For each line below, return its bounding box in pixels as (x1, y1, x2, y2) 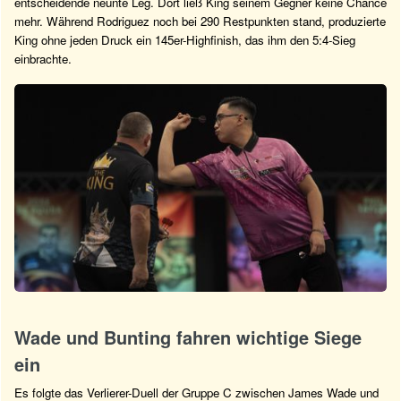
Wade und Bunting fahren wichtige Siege (14, 324, 362, 351)
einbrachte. (14, 49, 72, 67)
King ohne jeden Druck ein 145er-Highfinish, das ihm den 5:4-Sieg (14, 30, 355, 48)
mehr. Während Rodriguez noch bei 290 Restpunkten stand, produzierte (14, 12, 386, 30)
